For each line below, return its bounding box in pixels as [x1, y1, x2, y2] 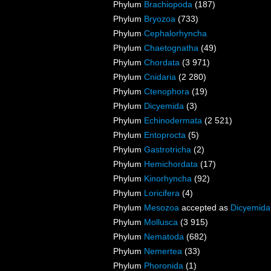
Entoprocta [144, 130, 186, 140]
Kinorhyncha [144, 174, 192, 184]
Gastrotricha [144, 145, 191, 155]
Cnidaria [144, 72, 176, 82]
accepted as [179, 203, 230, 213]
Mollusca [144, 217, 178, 227]
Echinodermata [144, 116, 202, 126]
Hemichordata [144, 159, 198, 169]
